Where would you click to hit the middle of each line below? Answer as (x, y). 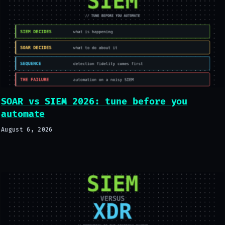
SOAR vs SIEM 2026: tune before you (94, 101)
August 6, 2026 (27, 130)
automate (23, 114)
